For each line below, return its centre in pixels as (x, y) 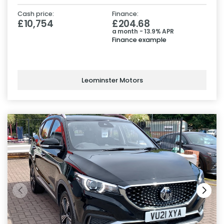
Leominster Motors (112, 80)
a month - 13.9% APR (143, 31)
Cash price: (36, 14)
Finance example (139, 40)
